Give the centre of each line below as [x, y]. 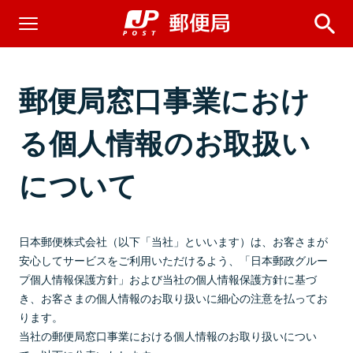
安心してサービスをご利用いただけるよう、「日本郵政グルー [173, 260]
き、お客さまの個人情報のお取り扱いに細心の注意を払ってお [173, 297]
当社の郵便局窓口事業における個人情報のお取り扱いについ [168, 335]
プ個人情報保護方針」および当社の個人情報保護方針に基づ [168, 279]
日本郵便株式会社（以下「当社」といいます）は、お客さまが [173, 241]
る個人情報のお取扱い [165, 142]
